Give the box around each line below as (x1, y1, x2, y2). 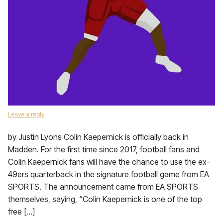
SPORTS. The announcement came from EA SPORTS (8, 182, 198, 192)
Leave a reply (8, 111, 44, 118)
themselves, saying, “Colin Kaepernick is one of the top (8, 194, 202, 204)
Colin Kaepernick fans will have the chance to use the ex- (8, 157, 210, 167)
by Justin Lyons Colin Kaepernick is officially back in (8, 132, 189, 142)
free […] (8, 207, 35, 217)
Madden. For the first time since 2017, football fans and (8, 144, 200, 154)
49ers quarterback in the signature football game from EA (8, 169, 209, 179)
